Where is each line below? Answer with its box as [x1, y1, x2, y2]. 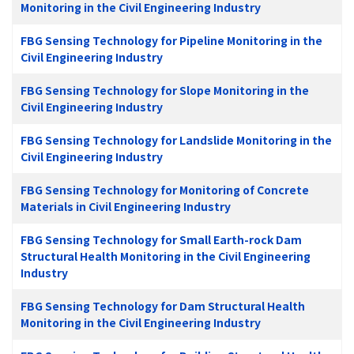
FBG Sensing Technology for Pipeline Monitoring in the [21, 32, 322, 48]
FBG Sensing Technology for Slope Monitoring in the [21, 81, 309, 98]
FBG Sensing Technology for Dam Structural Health [21, 297, 305, 314]
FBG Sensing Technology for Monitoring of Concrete [21, 181, 309, 198]
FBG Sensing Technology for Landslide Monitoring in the [21, 131, 332, 148]
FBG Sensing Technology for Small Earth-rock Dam [21, 231, 302, 247]
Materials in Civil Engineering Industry [21, 198, 231, 214]
